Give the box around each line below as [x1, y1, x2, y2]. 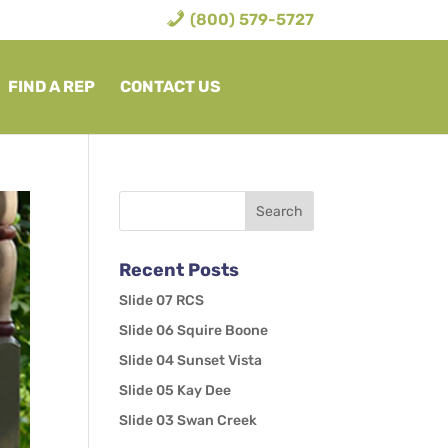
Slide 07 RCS [119, 292, 205, 309]
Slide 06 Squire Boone [119, 322, 269, 339]
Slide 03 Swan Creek [119, 412, 258, 429]
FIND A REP [7, 77, 95, 96]
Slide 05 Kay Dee [119, 382, 232, 399]
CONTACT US [119, 77, 221, 96]
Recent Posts [119, 259, 240, 281]
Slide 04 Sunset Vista [119, 352, 263, 369]
